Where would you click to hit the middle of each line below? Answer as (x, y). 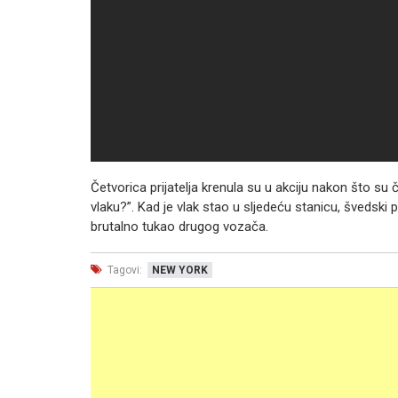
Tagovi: (123, 270)
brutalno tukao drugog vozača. (179, 226)
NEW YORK (180, 270)
